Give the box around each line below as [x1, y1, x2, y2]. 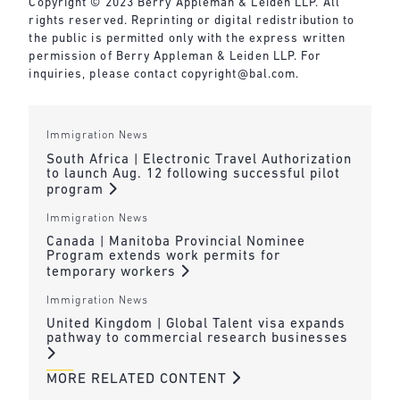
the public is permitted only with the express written [29, 32, 346, 45]
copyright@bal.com [180, 68, 296, 80]
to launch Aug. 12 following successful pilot [46, 167, 340, 181]
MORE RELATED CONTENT [46, 372, 231, 387]
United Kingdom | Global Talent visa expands [46, 318, 346, 332]
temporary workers [46, 266, 180, 280]
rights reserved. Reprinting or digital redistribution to [29, 14, 355, 27]
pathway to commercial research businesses [46, 332, 353, 346]
